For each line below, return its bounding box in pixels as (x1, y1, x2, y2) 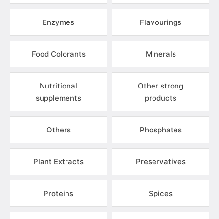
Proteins (44, 189, 73, 198)
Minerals (145, 49, 176, 59)
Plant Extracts (33, 157, 84, 166)
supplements (36, 93, 81, 103)
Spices (149, 189, 173, 198)
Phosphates (139, 125, 182, 134)
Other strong (138, 81, 183, 90)
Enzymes (43, 18, 74, 27)
